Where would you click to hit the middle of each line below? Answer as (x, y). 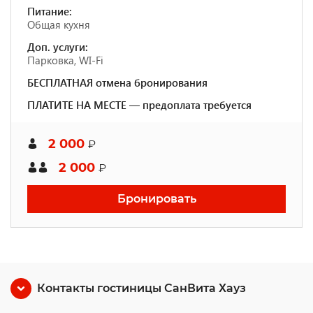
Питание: (50, 11)
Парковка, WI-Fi (65, 60)
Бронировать (156, 199)
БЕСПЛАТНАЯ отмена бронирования (117, 82)
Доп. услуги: (58, 47)
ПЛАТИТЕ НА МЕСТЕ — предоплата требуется (139, 105)
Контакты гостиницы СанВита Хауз (141, 288)
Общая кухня (59, 24)
